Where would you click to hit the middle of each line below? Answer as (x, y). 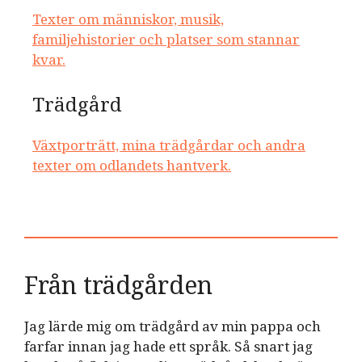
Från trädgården (118, 284)
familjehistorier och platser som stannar (166, 39)
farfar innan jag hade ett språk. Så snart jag (168, 346)
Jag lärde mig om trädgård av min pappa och (173, 326)
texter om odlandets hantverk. (132, 166)
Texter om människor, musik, (128, 19)
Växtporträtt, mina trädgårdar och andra (169, 145)
